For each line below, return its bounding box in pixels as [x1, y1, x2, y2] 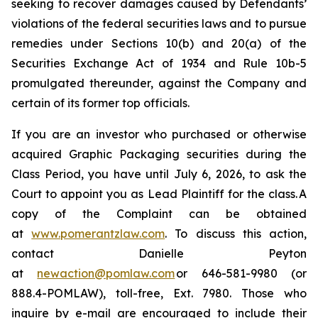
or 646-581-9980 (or [175, 266, 307, 280]
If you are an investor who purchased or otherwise [11, 127, 307, 141]
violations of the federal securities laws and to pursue [11, 16, 307, 31]
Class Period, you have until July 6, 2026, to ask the [11, 167, 307, 181]
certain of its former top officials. [11, 96, 190, 110]
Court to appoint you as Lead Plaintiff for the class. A [11, 187, 307, 201]
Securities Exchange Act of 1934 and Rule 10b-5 [11, 56, 307, 70]
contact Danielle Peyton [11, 246, 307, 261]
